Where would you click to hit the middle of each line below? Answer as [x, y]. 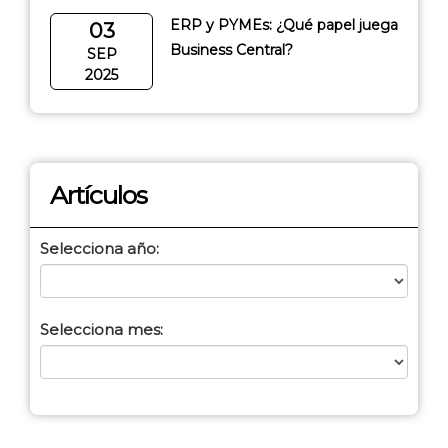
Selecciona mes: [101, 329]
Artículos [98, 195]
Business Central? [231, 50]
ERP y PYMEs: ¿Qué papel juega [284, 25]
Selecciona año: [99, 248]
